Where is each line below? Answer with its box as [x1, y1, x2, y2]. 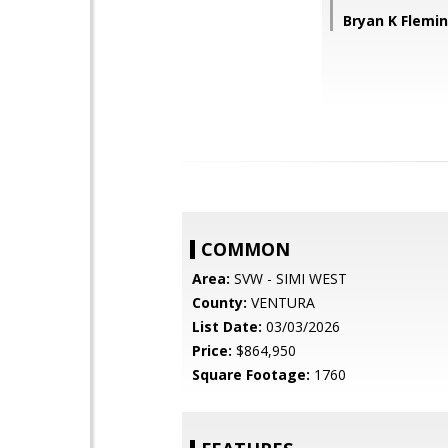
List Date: [192, 317, 262, 336]
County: [192, 293, 247, 312]
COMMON [201, 237, 290, 261]
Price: [192, 341, 232, 360]
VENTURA [247, 293, 315, 312]
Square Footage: [192, 365, 310, 384]
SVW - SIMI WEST [230, 269, 347, 288]
